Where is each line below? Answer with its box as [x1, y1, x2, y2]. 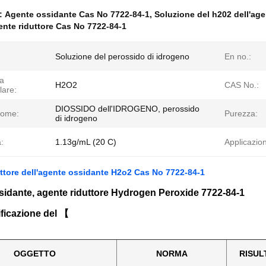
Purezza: [224, 109, 258, 118]
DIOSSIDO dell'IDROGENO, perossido [55, 104, 199, 113]
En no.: [224, 52, 251, 61]
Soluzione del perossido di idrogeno [55, 52, 189, 61]
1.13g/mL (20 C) [55, 137, 116, 147]
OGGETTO [14, 249, 56, 258]
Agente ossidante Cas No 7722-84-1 [5, 9, 150, 19]
